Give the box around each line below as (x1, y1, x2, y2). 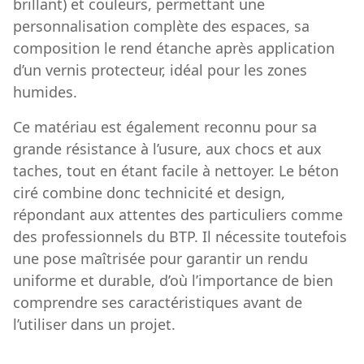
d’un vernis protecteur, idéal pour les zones (13, 59, 307, 80)
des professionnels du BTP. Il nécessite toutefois (13, 226, 347, 246)
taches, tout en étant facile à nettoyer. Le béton (13, 160, 339, 180)
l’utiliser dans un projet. (13, 314, 175, 334)
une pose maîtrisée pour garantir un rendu (13, 248, 308, 268)
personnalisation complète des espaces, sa (13, 15, 310, 36)
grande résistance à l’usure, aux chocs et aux (13, 138, 322, 158)
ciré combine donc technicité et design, (13, 182, 285, 202)
